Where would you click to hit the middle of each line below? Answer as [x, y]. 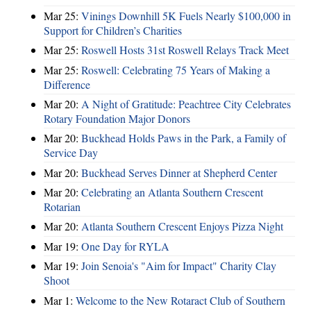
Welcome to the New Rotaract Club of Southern [180, 300]
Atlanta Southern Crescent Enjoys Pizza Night [182, 226]
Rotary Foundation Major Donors [117, 118]
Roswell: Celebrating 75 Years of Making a [176, 69]
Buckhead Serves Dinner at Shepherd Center [179, 172]
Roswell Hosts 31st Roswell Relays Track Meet [185, 50]
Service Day [71, 153]
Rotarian [62, 207]
